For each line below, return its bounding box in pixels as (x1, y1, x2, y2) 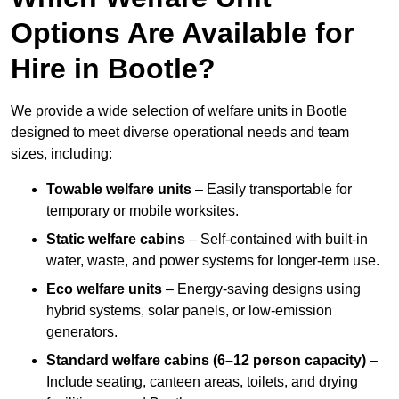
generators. (46, 324, 118, 340)
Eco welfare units (46, 281, 162, 297)
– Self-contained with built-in (185, 232, 368, 248)
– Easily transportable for (191, 182, 352, 198)
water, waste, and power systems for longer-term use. (46, 253, 379, 269)
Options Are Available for (11, 17, 354, 50)
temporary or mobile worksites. (46, 203, 239, 219)
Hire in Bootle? (11, 53, 216, 85)
